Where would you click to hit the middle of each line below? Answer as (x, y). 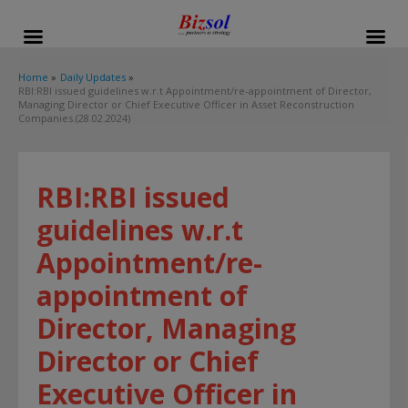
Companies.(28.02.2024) (74, 118)
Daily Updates (92, 77)
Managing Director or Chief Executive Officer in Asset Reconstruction (186, 104)
